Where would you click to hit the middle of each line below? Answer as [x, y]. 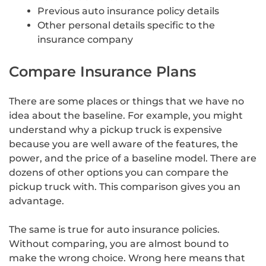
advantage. [37, 201]
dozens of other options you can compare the [119, 173]
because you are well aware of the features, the [123, 144]
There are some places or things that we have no [126, 102]
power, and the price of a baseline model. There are [133, 159]
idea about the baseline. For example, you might [126, 116]
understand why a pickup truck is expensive [115, 130]
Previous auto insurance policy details [128, 11]
